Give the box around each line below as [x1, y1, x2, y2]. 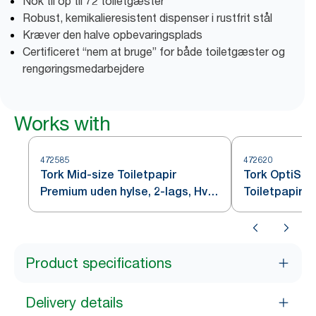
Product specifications [25, 255, 171, 272]
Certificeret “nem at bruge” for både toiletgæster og [23, 44, 285, 59]
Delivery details [25, 294, 123, 311]
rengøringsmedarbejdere [23, 61, 145, 75]
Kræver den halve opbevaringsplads [23, 28, 202, 42]
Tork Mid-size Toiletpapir [40, 168, 176, 181]
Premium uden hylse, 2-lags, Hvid [40, 185, 217, 198]
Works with [14, 111, 110, 135]
